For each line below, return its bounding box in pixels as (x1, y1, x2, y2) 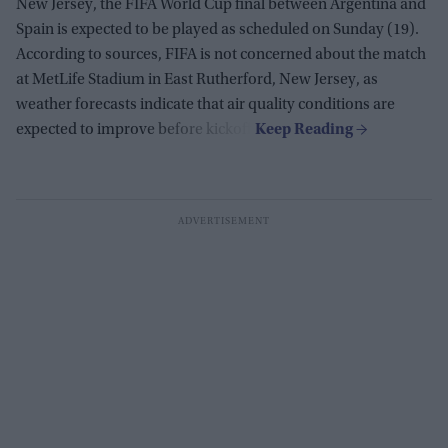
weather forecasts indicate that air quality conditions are (16, 96, 395, 113)
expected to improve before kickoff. (16, 121, 255, 138)
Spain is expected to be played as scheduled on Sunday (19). (16, 21, 419, 38)
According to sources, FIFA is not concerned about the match (16, 46, 426, 63)
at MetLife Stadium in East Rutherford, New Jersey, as (16, 71, 378, 88)
